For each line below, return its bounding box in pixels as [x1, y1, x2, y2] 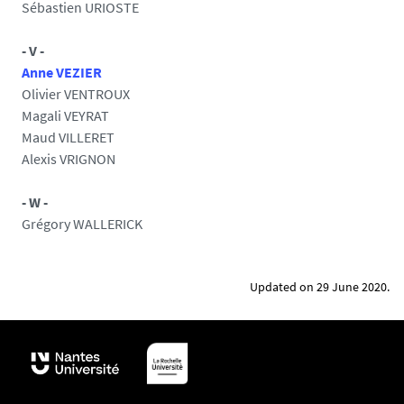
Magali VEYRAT [22, 106, 109, 124]
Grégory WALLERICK [22, 215, 142, 233]
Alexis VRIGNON [22, 150, 115, 168]
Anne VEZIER [22, 63, 102, 81]
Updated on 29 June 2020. [250, 279, 390, 295]
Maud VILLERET [22, 128, 115, 146]
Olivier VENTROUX [22, 85, 130, 103]
